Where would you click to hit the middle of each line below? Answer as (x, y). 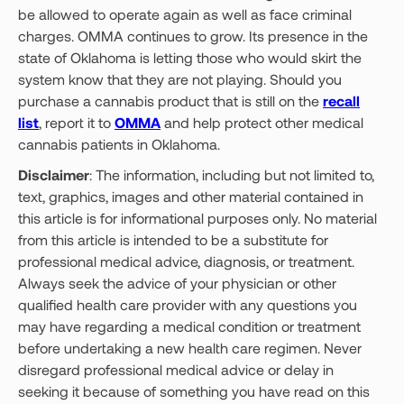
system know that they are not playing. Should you (180, 79)
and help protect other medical (262, 122)
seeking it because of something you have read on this (194, 391)
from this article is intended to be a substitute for (173, 239)
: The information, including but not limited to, (232, 174)
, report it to (77, 122)
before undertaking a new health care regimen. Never (190, 348)
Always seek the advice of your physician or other (177, 283)
